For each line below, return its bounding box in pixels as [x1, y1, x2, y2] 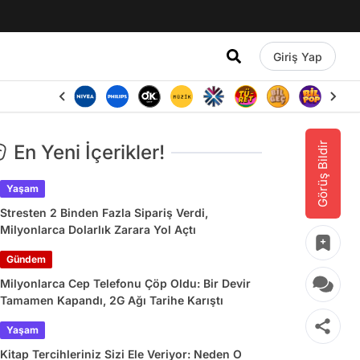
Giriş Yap [272, 49, 322, 63]
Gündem [6, 253, 46, 265]
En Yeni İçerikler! [14, 141, 165, 164]
